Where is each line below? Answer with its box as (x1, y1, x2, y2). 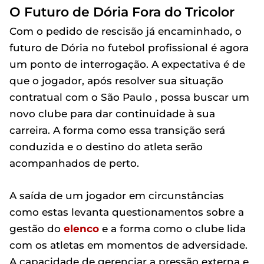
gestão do (9, 223, 64, 235)
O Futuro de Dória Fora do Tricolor (9, 4, 235, 19)
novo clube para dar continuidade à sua (9, 108, 215, 120)
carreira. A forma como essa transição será (9, 124, 225, 136)
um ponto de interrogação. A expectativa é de (9, 58, 245, 70)
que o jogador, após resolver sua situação (9, 75, 223, 87)
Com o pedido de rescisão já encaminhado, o (9, 25, 242, 37)
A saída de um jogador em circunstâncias (9, 190, 224, 202)
